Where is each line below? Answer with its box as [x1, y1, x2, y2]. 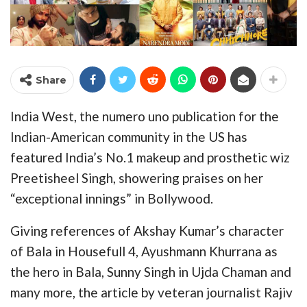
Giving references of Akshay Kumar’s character [10, 222, 284, 238]
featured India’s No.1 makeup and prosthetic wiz [10, 149, 290, 165]
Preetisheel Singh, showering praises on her [10, 169, 263, 186]
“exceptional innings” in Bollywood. [10, 190, 213, 206]
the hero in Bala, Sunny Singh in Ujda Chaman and [10, 263, 291, 280]
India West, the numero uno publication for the [10, 108, 279, 124]
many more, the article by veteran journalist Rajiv [10, 284, 293, 300]
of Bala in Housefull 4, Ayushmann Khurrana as [10, 243, 278, 259]
